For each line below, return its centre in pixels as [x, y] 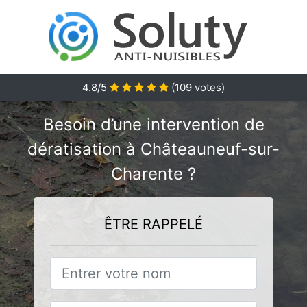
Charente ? [153, 174]
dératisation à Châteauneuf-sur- [153, 149]
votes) [208, 87]
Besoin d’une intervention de [153, 124]
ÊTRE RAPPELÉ [153, 224]
